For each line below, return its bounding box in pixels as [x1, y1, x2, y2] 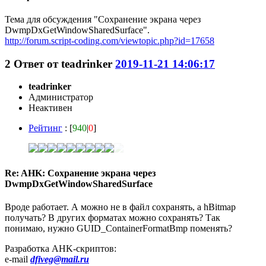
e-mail [5, 254, 30, 264]
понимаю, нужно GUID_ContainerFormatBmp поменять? [5, 223, 232, 233]
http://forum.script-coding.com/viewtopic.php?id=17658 [5, 35, 214, 46]
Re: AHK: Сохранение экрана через [5, 167, 156, 178]
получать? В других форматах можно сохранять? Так [5, 212, 220, 223]
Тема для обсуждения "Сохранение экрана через [5, 14, 201, 24]
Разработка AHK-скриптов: [5, 243, 116, 254]
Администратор [28, 92, 93, 103]
